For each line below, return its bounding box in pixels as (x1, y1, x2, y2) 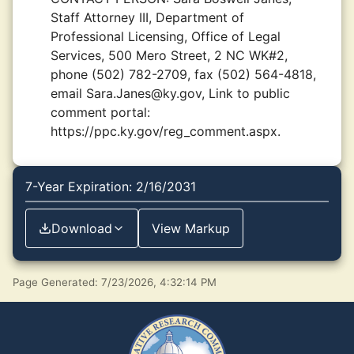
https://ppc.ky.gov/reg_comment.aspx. (51, 123, 281, 139)
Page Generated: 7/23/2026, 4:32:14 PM (13, 276, 217, 288)
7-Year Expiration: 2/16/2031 (25, 179, 196, 194)
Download (51, 220, 112, 236)
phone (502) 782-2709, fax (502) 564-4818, (51, 66, 316, 82)
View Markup (152, 220, 230, 236)
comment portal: (51, 104, 150, 120)
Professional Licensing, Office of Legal (51, 28, 281, 44)
